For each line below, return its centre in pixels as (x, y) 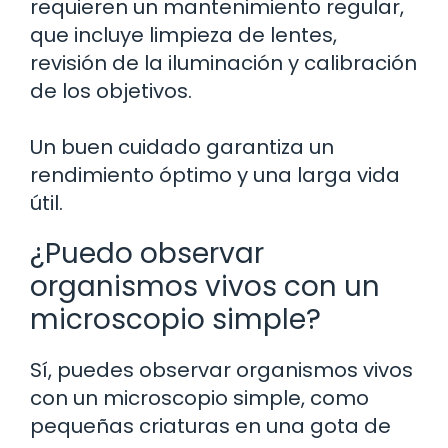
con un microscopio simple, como (199, 398)
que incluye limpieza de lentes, (183, 35)
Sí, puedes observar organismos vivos (221, 370)
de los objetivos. (111, 91)
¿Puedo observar (147, 254)
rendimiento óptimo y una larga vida (215, 175)
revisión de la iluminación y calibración (223, 63)
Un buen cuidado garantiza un (182, 147)
